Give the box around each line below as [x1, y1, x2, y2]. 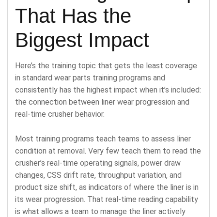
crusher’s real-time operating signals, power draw [15, 158, 181, 168]
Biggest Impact [15, 28, 149, 51]
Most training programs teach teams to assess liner [15, 134, 191, 143]
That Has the [15, 4, 131, 27]
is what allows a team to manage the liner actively [15, 206, 186, 216]
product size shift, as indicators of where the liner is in [15, 182, 199, 192]
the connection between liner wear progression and [15, 97, 189, 107]
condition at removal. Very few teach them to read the [15, 146, 201, 155]
